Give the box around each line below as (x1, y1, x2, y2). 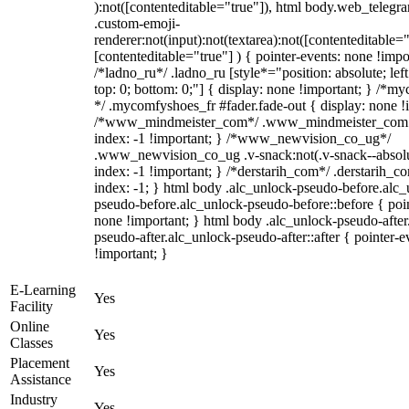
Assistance (10, 372, 71, 387)
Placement (10, 355, 69, 371)
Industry (10, 392, 58, 407)
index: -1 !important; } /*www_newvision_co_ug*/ (94, 131, 391, 146)
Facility (10, 299, 53, 314)
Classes (10, 335, 53, 351)
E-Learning (10, 282, 76, 298)
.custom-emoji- (94, 16, 180, 31)
